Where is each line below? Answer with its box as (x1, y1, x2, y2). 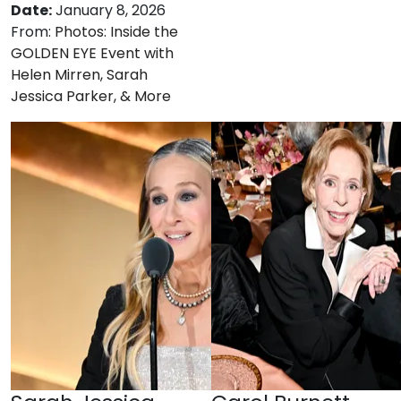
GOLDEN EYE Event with (11, 43, 174, 64)
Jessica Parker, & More (11, 86, 171, 107)
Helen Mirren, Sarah (11, 64, 148, 85)
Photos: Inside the (55, 21, 178, 42)
